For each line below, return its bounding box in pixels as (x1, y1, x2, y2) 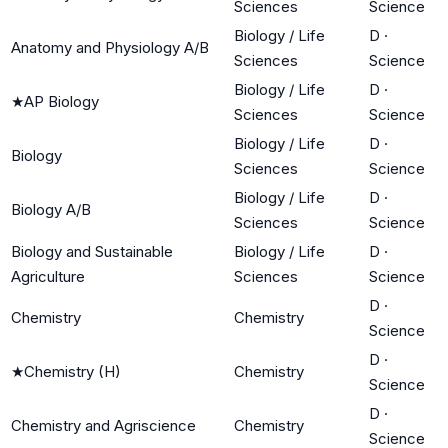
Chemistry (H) (24, 361, 121, 381)
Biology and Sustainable (11, 241, 173, 261)
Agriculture (11, 266, 85, 286)
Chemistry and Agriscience (11, 415, 196, 435)
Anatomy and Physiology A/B (11, 37, 209, 57)
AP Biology (24, 91, 99, 111)
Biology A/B (11, 199, 91, 219)
